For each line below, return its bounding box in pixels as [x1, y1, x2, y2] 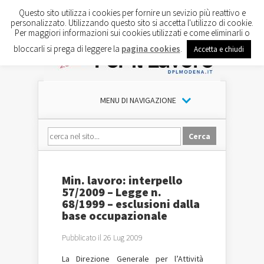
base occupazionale [62, 208, 167, 223]
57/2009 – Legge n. [62, 184, 161, 199]
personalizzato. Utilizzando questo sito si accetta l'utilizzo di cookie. [11, 16, 253, 28]
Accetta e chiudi [193, 44, 244, 54]
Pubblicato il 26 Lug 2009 [62, 232, 143, 243]
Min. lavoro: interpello [62, 173, 183, 187]
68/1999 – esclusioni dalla [62, 196, 200, 211]
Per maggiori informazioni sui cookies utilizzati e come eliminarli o [14, 27, 250, 38]
